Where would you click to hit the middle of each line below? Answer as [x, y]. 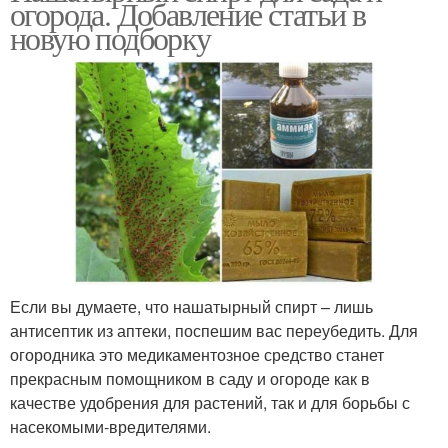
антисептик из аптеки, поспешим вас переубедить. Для [214, 330]
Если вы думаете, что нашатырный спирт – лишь [191, 306]
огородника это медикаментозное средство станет [197, 354]
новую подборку [110, 37]
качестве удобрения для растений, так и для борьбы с [210, 402]
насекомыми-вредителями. [110, 426]
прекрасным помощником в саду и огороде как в [190, 378]
